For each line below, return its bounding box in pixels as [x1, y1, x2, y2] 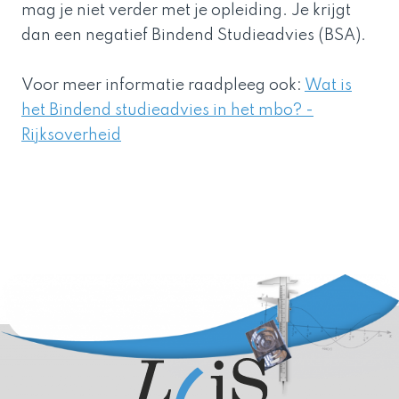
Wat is [305, 77, 352, 94]
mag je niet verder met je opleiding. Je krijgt [21, 2, 351, 19]
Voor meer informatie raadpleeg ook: [21, 77, 305, 94]
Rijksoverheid [21, 126, 121, 143]
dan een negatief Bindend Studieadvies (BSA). [21, 27, 370, 44]
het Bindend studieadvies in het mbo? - [21, 102, 313, 118]
